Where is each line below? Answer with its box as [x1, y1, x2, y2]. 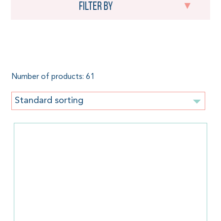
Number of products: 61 [11, 73, 95, 81]
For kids [11, 39, 79, 64]
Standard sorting [14, 96, 83, 105]
